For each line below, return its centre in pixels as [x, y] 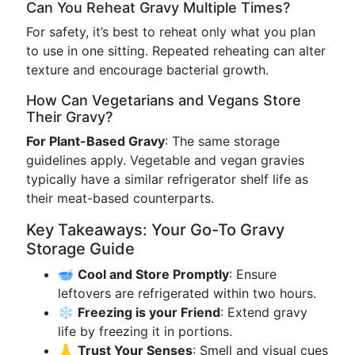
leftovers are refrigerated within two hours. [187, 293]
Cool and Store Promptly [153, 274]
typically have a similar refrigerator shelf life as [167, 179]
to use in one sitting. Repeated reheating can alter [176, 51]
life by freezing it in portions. [145, 331]
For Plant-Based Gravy [95, 141]
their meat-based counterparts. [120, 198]
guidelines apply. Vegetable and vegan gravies [165, 160]
